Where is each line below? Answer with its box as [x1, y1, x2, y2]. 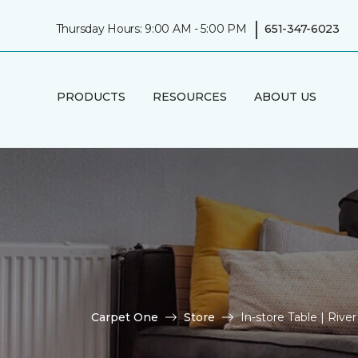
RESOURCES [152, 89, 227, 104]
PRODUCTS [56, 89, 125, 104]
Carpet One [91, 309, 158, 324]
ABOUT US [253, 89, 316, 104]
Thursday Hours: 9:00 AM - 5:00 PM [55, 21, 247, 36]
